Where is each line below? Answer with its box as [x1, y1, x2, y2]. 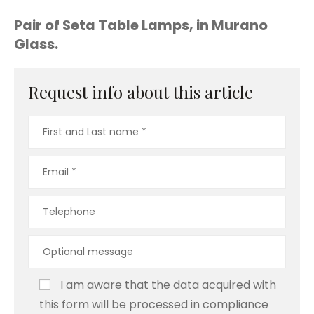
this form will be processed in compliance [39, 296, 268, 313]
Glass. [14, 34, 58, 54]
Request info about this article [28, 81, 253, 103]
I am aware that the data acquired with [60, 277, 276, 293]
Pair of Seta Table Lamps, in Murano [14, 15, 268, 35]
